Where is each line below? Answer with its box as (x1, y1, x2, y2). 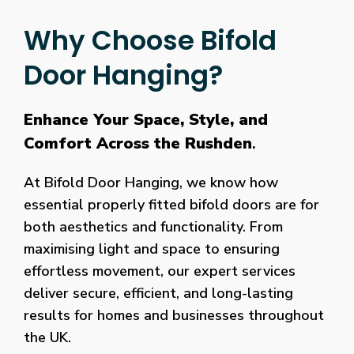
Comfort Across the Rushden (24, 133, 252, 155)
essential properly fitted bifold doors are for (24, 195, 319, 215)
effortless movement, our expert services (24, 262, 296, 281)
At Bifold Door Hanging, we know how (24, 173, 278, 193)
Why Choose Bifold (24, 21, 277, 60)
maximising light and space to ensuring (24, 239, 280, 259)
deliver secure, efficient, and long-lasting (24, 284, 293, 303)
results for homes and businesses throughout (24, 306, 324, 326)
